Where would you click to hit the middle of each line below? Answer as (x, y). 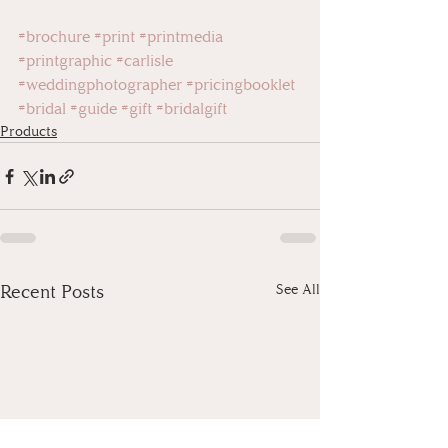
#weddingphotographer (100, 85)
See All (298, 290)
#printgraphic (65, 61)
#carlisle (144, 61)
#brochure (54, 37)
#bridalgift (191, 109)
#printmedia (181, 37)
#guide (93, 109)
